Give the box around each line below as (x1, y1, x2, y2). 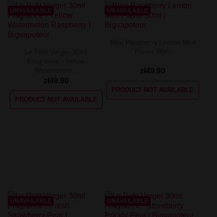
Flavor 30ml (134, 47, 171, 55)
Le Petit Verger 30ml (25, 47, 88, 56)
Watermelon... (34, 66, 77, 74)
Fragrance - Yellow (27, 57, 85, 65)
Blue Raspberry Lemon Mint (109, 38, 196, 46)
